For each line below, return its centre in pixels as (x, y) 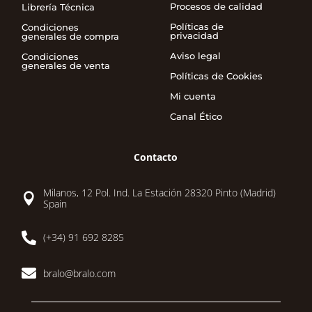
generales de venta (66, 65)
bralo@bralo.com (80, 273)
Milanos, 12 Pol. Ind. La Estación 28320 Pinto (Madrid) (160, 192)
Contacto (156, 157)
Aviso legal (195, 55)
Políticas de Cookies (216, 76)
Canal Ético (196, 116)
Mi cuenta (193, 96)
